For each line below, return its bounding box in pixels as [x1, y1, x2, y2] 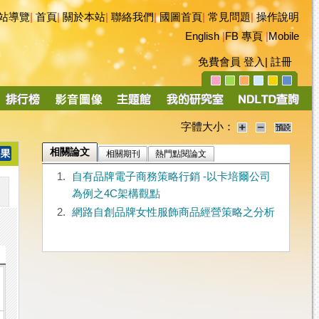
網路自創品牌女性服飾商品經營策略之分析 [71, 206, 275, 219]
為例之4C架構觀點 [71, 188, 160, 200]
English [185, 31, 219, 42]
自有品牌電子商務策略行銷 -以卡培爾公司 [71, 171, 271, 183]
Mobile [268, 31, 299, 42]
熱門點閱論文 [155, 149, 207, 159]
